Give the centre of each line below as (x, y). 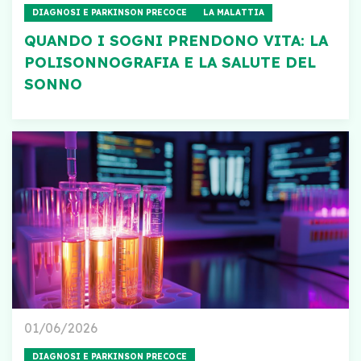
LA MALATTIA (234, 12)
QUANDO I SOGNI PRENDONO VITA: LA (176, 40)
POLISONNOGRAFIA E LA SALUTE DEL (170, 62)
